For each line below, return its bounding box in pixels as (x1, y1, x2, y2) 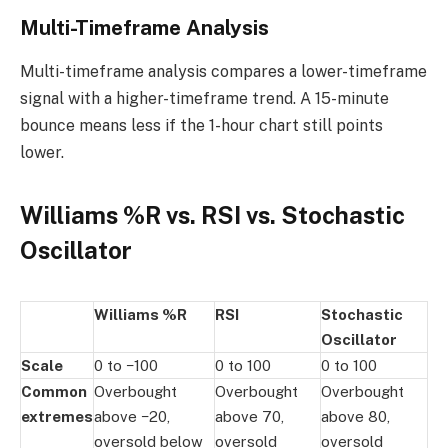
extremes (21, 408, 93, 426)
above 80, (321, 408, 390, 426)
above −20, (94, 408, 170, 426)
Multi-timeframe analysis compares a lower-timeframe (20, 62, 427, 82)
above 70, (215, 408, 284, 426)
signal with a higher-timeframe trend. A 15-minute (20, 89, 389, 109)
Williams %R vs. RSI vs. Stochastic (20, 201, 405, 230)
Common (21, 383, 87, 401)
